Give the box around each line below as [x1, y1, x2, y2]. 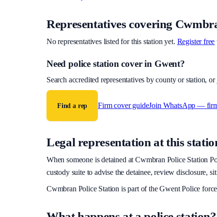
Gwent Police [159, 185, 201, 193]
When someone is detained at [46, 155, 136, 164]
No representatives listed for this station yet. [46, 37, 175, 46]
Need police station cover [46, 59, 142, 69]
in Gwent [142, 59, 181, 69]
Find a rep [57, 102, 88, 109]
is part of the [119, 185, 160, 193]
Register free [177, 37, 215, 46]
